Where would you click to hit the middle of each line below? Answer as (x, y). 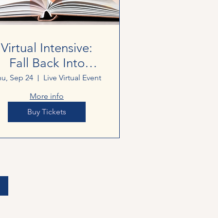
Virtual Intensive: (47, 48)
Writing (47, 78)
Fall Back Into (47, 63)
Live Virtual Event (72, 78)
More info (47, 96)
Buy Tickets (47, 112)
